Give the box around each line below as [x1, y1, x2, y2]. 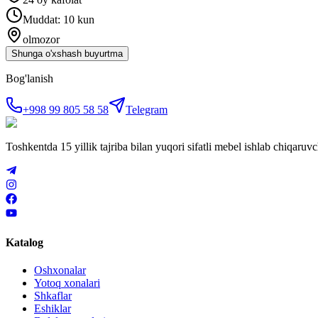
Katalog [6, 236, 43, 248]
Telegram [126, 103, 168, 116]
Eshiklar [34, 302, 71, 315]
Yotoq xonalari [34, 277, 100, 290]
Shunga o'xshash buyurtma [11, 48, 123, 59]
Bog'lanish [6, 72, 53, 84]
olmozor [23, 33, 60, 45]
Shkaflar [34, 290, 72, 302]
